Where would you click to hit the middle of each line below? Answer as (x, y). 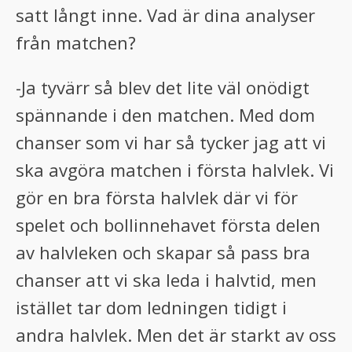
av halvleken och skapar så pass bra (163, 252)
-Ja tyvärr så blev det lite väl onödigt (163, 87)
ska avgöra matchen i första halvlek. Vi (175, 170)
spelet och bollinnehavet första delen (168, 225)
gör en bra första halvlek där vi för (157, 197)
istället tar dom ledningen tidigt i (151, 307)
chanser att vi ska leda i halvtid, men (166, 280)
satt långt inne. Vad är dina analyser (165, 15)
